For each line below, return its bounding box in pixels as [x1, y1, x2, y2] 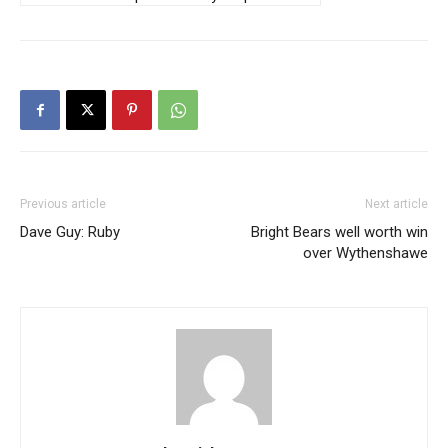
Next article [365, 197, 428, 211]
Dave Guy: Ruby [20, 223, 120, 241]
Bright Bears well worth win [251, 223, 428, 241]
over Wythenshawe [303, 244, 428, 262]
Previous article [20, 197, 106, 211]
